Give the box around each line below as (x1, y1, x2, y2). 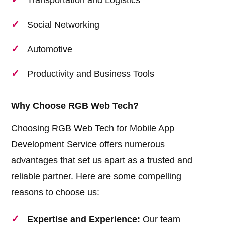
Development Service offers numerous (11, 139, 165, 150)
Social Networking (27, 20, 100, 30)
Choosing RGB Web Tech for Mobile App (11, 123, 175, 134)
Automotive (27, 44, 73, 55)
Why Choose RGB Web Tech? (11, 101, 139, 111)
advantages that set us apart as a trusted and (11, 155, 193, 166)
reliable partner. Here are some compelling (11, 171, 182, 182)
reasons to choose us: (11, 187, 100, 198)
